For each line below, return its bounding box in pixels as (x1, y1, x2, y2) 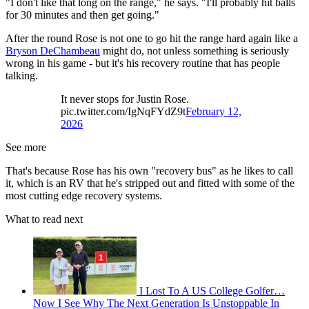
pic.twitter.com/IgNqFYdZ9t (61, 106, 186, 118)
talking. (6, 70, 38, 82)
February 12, (186, 106, 241, 118)
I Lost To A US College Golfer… (139, 285, 285, 297)
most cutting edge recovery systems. (6, 190, 162, 202)
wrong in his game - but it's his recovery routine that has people (6, 57, 280, 70)
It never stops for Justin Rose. (61, 93, 189, 106)
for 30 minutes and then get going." (6, 9, 159, 21)
